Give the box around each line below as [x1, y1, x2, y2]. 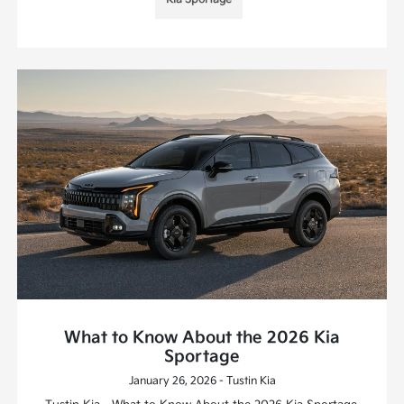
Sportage [164, 347, 240, 367]
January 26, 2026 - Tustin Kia [128, 374, 276, 389]
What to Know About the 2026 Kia [64, 328, 340, 348]
